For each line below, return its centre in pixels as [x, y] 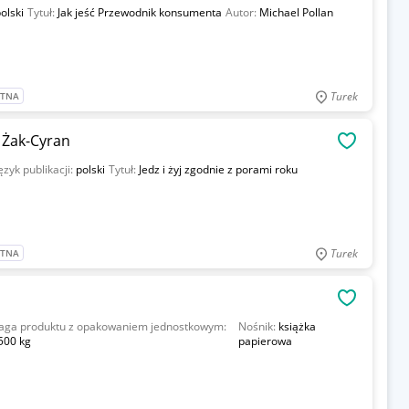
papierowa [265, 341]
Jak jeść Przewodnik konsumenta [139, 12]
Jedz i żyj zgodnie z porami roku [218, 169]
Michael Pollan [296, 12]
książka [297, 326]
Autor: [242, 12]
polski [90, 169]
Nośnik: [258, 326]
